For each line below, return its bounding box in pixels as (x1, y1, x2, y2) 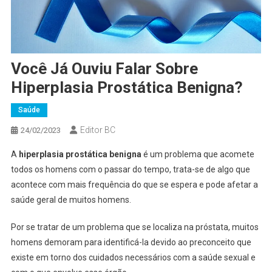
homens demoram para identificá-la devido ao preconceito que (10, 237, 251, 247)
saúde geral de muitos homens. (10, 194, 133, 205)
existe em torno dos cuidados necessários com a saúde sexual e (10, 252, 256, 262)
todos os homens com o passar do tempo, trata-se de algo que (10, 164, 250, 174)
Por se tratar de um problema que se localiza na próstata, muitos (10, 222, 259, 232)
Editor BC (80, 124, 115, 135)
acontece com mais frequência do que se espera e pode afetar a (10, 179, 258, 189)
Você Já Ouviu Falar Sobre (10, 59, 198, 78)
